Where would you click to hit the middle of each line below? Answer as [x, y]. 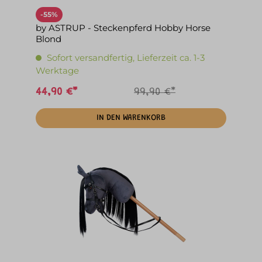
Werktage [57, 71]
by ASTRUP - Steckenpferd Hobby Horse [123, 28]
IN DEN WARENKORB [131, 118]
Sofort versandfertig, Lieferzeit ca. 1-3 [126, 58]
